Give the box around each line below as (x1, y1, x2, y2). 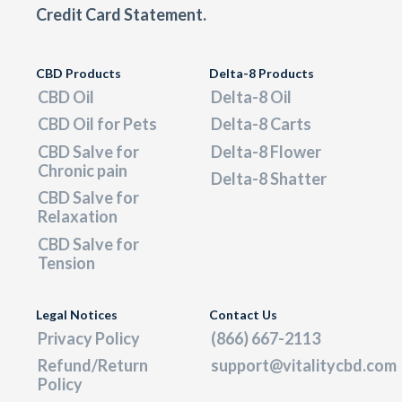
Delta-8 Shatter (211, 169, 327, 189)
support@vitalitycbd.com (211, 355, 397, 376)
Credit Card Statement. (36, 4, 206, 25)
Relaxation (38, 206, 118, 227)
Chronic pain (38, 160, 127, 180)
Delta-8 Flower (211, 141, 321, 162)
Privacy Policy (38, 328, 140, 348)
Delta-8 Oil (211, 86, 292, 107)
